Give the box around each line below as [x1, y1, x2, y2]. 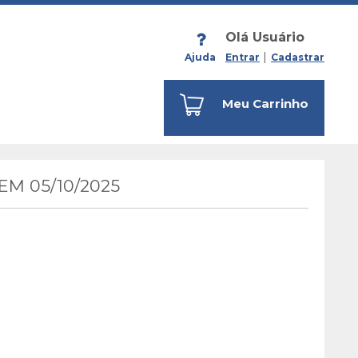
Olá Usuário [225, 30, 304, 45]
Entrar [225, 51, 260, 63]
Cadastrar [271, 51, 324, 63]
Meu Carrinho [222, 96, 308, 111]
